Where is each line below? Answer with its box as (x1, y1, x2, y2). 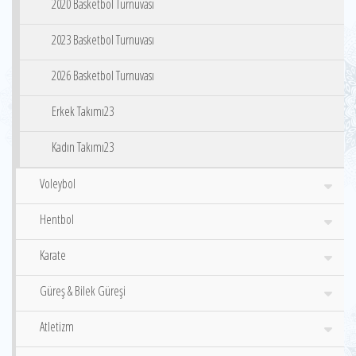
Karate (40, 246, 66, 264)
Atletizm (40, 318, 74, 335)
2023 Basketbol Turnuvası (52, 31, 154, 48)
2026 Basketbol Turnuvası (52, 67, 154, 84)
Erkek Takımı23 (52, 103, 114, 120)
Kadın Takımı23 (52, 138, 114, 156)
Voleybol (40, 175, 75, 192)
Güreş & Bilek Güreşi (40, 282, 126, 300)
